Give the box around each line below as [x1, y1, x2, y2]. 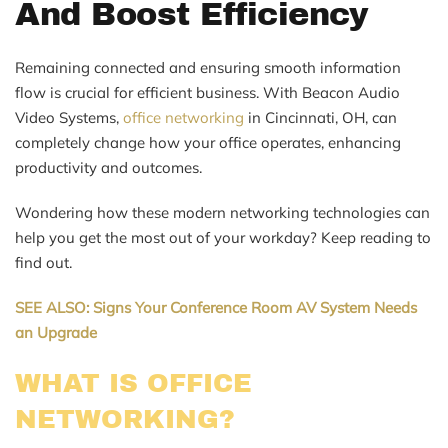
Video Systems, [15, 107, 123, 127]
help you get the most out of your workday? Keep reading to [15, 227, 431, 247]
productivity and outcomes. [15, 157, 202, 177]
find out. [15, 252, 72, 272]
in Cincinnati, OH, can [244, 107, 397, 127]
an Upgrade [15, 322, 97, 342]
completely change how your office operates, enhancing [15, 132, 401, 152]
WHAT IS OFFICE [15, 368, 252, 397]
